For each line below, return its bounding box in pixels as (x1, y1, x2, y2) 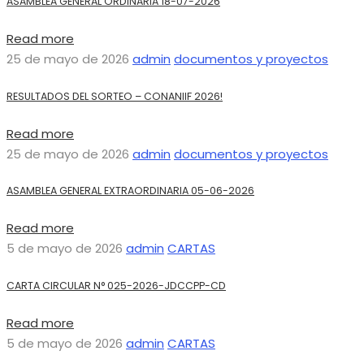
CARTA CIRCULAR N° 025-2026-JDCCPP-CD (6, 278, 226, 292)
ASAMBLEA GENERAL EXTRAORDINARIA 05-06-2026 (6, 184, 254, 198)
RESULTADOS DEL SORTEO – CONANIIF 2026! (6, 89, 223, 103)
